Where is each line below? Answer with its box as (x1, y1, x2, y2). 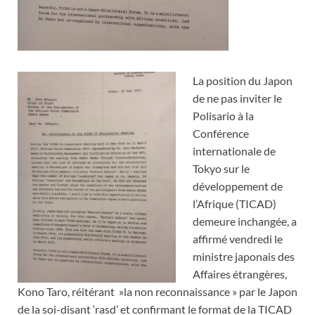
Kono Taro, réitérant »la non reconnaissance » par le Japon (18, 285, 297, 299)
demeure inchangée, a (193, 214, 297, 229)
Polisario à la (193, 109, 254, 123)
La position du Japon (193, 74, 292, 88)
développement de (193, 179, 283, 193)
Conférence (193, 127, 249, 141)
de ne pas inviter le (193, 91, 282, 105)
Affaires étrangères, (193, 267, 287, 281)
